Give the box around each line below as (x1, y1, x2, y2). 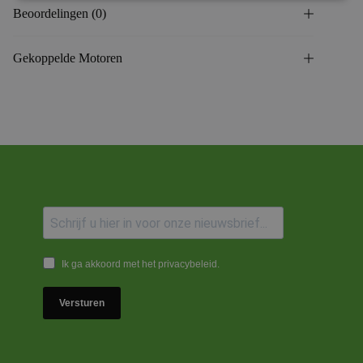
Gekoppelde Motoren (13, 51, 122, 66)
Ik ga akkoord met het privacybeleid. (61, 258, 220, 271)
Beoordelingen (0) (13, 6, 106, 21)
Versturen (59, 297, 105, 310)
